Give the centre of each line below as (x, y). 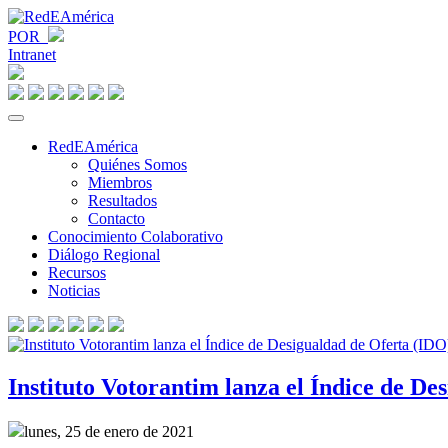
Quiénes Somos (137, 164)
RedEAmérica (93, 146)
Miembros (120, 182)
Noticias (74, 290)
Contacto (116, 218)
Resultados (122, 200)
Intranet (32, 54)
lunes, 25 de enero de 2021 (109, 431)
